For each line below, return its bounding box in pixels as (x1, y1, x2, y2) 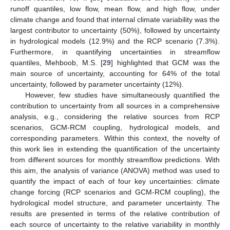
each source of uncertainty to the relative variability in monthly (10, 220, 220, 228)
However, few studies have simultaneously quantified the (25, 90, 220, 99)
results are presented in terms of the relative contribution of (10, 209, 220, 218)
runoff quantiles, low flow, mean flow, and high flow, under (10, 4, 220, 13)
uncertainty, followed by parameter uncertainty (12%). (10, 80, 184, 88)
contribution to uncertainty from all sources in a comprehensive (10, 101, 220, 110)
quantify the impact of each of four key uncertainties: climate (10, 177, 220, 185)
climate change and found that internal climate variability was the (10, 15, 220, 24)
